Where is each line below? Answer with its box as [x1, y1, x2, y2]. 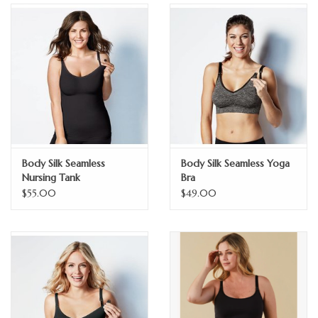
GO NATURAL [11, 23, 74, 35]
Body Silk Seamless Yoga [181, 157, 290, 170]
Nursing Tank [22, 171, 80, 185]
